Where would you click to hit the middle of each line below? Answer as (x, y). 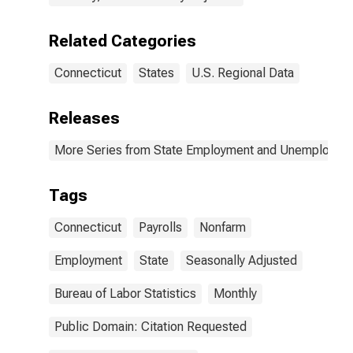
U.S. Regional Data (243, 73)
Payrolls (160, 227)
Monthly (235, 294)
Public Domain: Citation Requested (150, 327)
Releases (84, 118)
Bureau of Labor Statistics (125, 294)
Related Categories (123, 41)
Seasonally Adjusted (242, 260)
